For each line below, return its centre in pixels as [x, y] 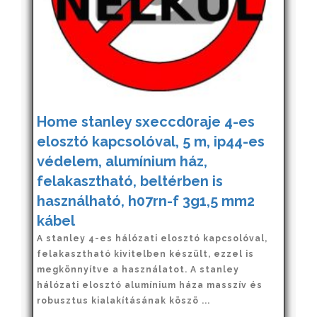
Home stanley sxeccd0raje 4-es [146, 121]
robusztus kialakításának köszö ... [123, 300]
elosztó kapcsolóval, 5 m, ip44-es [151, 141]
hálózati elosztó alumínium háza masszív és [150, 285]
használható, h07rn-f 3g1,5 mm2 [146, 201]
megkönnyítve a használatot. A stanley [138, 269]
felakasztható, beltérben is [130, 181]
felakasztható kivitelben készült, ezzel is [145, 254]
